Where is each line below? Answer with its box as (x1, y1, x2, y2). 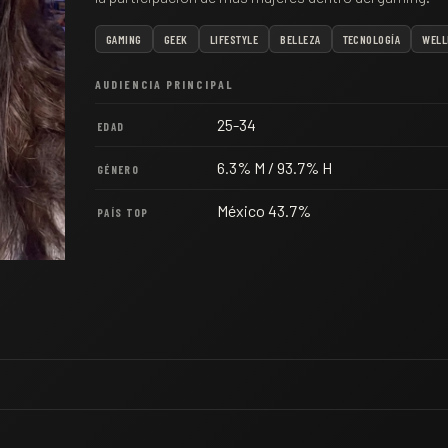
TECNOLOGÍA (342, 32, 401, 46)
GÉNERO (97, 163, 139, 176)
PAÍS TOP (97, 206, 149, 219)
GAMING (106, 32, 142, 46)
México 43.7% (217, 201, 311, 220)
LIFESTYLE (209, 32, 259, 46)
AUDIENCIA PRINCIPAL (95, 77, 234, 91)
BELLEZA (280, 32, 321, 46)
